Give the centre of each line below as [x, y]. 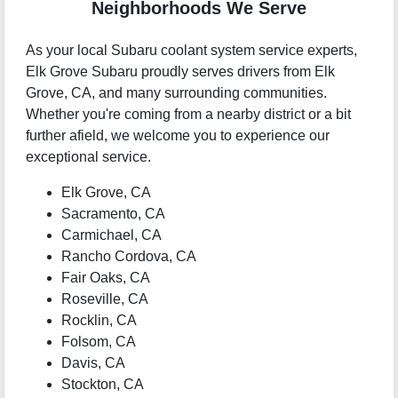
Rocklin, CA [99, 321]
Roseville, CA [104, 299]
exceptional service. [88, 157]
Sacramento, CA [113, 214]
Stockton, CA [102, 385]
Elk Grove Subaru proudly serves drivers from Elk [180, 72]
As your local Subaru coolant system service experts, [191, 51]
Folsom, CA [98, 342]
